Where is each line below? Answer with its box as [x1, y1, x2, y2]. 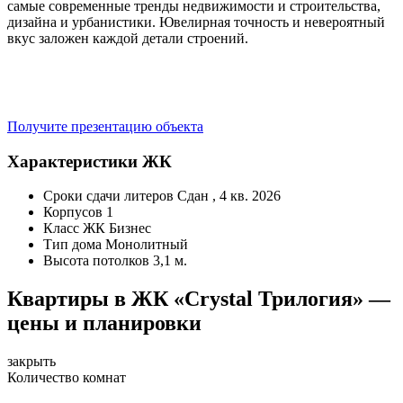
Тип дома [43, 237, 102, 253]
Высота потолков [43, 253, 149, 269]
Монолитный [105, 237, 188, 253]
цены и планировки [7, 311, 201, 336]
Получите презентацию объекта [7, 118, 203, 134]
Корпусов [43, 204, 103, 220]
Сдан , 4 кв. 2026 [177, 188, 281, 204]
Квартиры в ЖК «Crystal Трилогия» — [7, 287, 390, 311]
